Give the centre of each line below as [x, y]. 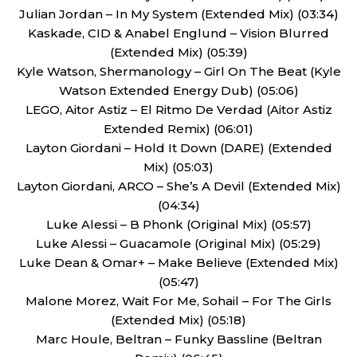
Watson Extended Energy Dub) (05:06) [178, 90]
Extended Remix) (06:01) [178, 129]
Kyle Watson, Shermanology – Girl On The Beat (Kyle [178, 71]
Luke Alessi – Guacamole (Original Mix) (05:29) [178, 243]
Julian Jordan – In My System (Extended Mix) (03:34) [178, 14]
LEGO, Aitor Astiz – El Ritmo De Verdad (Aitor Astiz [178, 110]
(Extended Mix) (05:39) [178, 52]
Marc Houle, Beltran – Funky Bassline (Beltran [178, 339]
